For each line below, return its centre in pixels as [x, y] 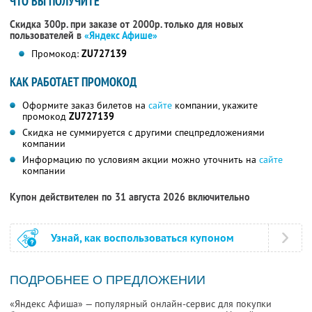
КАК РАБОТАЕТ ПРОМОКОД [73, 82]
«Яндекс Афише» [121, 36]
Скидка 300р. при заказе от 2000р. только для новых [126, 25]
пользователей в [47, 36]
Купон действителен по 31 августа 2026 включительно [130, 197]
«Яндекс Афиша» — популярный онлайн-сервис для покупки [141, 304]
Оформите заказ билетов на [85, 106]
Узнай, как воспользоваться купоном [142, 238]
